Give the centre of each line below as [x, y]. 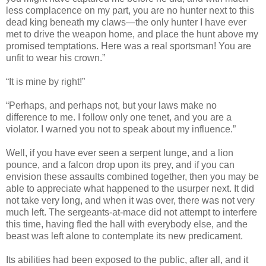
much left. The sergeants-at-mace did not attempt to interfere [132, 212]
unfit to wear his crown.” [56, 58]
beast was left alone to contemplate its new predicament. [124, 236]
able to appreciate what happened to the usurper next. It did [130, 188]
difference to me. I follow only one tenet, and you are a [119, 117]
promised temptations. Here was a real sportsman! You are [129, 46]
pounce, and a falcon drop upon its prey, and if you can [120, 164]
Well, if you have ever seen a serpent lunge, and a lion [120, 153]
